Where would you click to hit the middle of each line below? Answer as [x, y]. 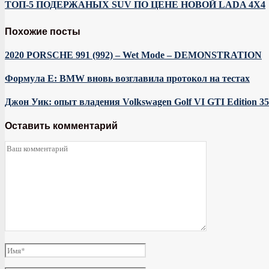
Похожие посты [43, 31]
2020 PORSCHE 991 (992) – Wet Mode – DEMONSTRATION [133, 55]
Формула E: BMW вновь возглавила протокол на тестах [127, 79]
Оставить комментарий [61, 125]
